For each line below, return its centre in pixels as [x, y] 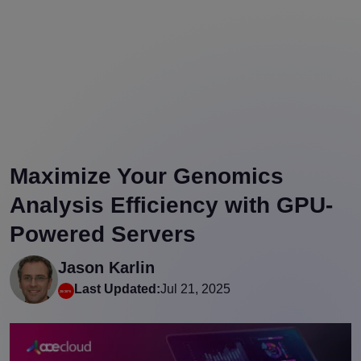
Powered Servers [103, 234]
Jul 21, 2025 [195, 288]
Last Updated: [117, 288]
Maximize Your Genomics [147, 176]
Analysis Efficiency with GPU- [171, 205]
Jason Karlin [106, 267]
